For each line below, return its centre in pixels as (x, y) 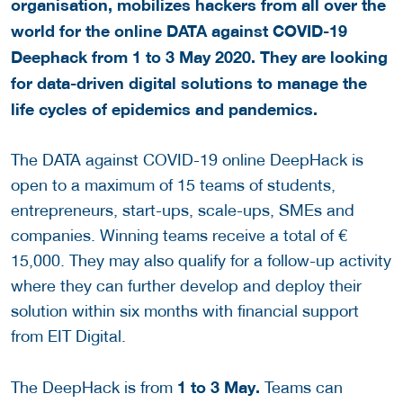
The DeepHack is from (92, 388)
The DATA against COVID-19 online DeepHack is (187, 160)
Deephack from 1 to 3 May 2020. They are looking (199, 57)
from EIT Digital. (68, 336)
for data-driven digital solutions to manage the (189, 83)
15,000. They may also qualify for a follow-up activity (201, 261)
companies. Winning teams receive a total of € (179, 236)
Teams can (301, 388)
